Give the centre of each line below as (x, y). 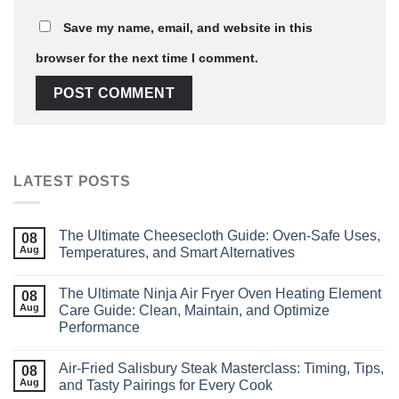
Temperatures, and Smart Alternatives (177, 253)
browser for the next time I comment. (147, 58)
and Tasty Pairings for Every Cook (166, 386)
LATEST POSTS (72, 181)
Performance (99, 328)
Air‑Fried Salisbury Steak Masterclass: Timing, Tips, (221, 369)
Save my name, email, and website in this (188, 28)
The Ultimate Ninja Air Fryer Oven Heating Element (220, 294)
